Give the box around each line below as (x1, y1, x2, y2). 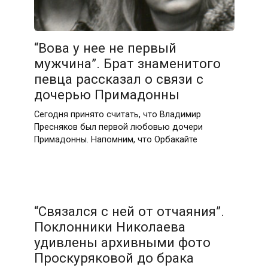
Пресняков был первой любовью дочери (33, 121, 203, 132)
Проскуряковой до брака (33, 250, 194, 266)
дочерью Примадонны (33, 87, 179, 103)
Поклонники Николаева (33, 219, 185, 235)
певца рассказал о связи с (33, 71, 203, 87)
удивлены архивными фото (33, 234, 211, 251)
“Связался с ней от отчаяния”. (33, 203, 224, 220)
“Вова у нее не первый (33, 40, 176, 56)
